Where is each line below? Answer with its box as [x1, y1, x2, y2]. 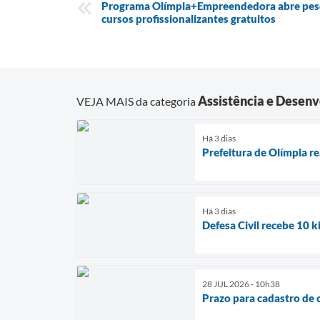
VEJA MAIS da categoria [76, 94, 198, 108]
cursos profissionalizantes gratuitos [101, 12, 278, 25]
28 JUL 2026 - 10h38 [202, 278, 280, 289]
